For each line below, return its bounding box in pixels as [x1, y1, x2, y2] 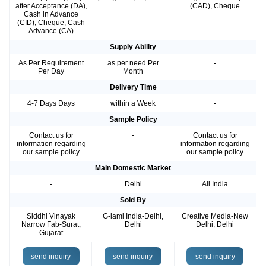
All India [202, 180, 228, 189]
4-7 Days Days [27, 99, 75, 108]
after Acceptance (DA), [15, 2, 87, 11]
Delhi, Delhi [196, 220, 234, 229]
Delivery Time [109, 83, 157, 92]
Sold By [120, 196, 146, 205]
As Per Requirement [18, 59, 84, 68]
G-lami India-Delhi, [103, 212, 163, 221]
